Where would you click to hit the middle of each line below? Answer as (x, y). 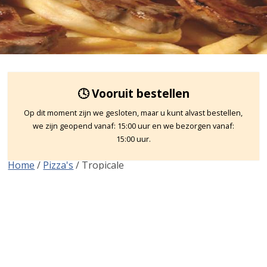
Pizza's (58, 165)
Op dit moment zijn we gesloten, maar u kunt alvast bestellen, (133, 112)
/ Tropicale (99, 165)
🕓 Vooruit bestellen (133, 93)
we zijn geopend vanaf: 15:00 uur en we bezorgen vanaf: (133, 125)
